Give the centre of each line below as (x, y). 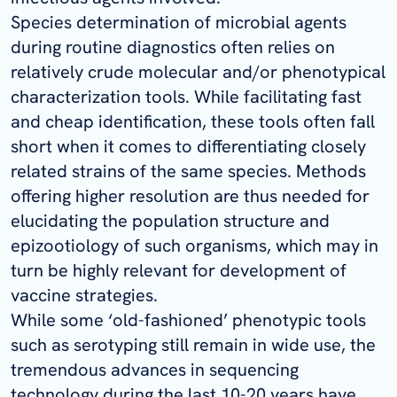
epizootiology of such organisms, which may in (195, 245)
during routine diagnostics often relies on (173, 47)
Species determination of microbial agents (179, 22)
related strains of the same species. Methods (188, 171)
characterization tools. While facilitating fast (186, 96)
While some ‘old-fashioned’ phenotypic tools (188, 319)
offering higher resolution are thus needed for (190, 195)
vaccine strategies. (84, 295)
